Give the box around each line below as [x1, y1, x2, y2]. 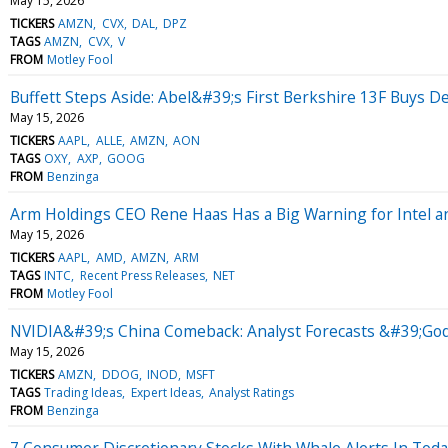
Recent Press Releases [79, 266, 205, 284]
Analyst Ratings [208, 383, 294, 401]
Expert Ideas [130, 383, 201, 401]
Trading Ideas [44, 383, 123, 401]
